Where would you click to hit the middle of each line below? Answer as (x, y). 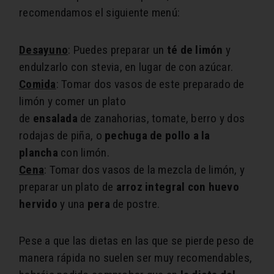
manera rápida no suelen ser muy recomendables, (136, 258)
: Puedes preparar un (117, 50)
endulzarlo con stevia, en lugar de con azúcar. (126, 67)
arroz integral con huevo (178, 187)
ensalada (55, 119)
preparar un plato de (68, 187)
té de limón (195, 50)
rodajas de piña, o (62, 136)
